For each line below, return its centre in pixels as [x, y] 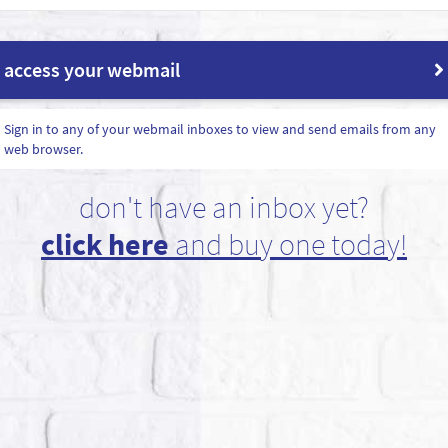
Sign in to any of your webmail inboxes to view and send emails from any [220, 128]
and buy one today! [288, 243]
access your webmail [92, 69]
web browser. [43, 148]
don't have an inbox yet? [224, 206]
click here [105, 243]
